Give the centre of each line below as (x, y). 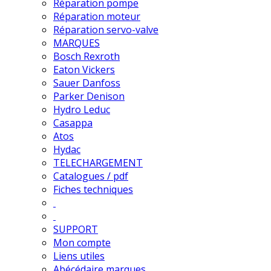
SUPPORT (76, 230)
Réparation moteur (97, 17)
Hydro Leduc (82, 110)
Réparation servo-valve (106, 30)
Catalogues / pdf (91, 176)
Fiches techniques (93, 190)
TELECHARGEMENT (98, 163)
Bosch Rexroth (87, 57)
